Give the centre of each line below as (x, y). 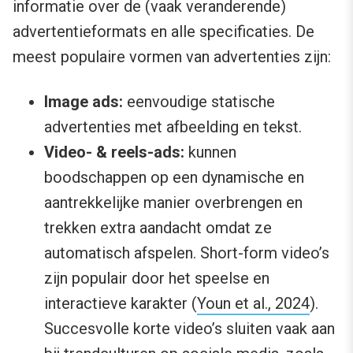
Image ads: (84, 101)
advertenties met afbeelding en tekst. (173, 126)
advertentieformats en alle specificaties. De (163, 31)
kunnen (210, 152)
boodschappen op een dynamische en (174, 177)
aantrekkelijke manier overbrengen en (173, 202)
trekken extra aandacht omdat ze (158, 227)
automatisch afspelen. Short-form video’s (187, 253)
